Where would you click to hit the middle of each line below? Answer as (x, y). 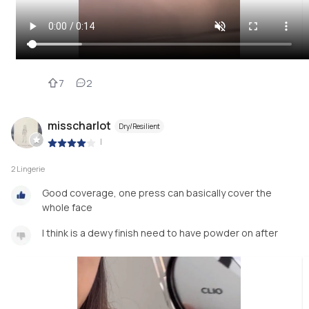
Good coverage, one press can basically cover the (157, 193)
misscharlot (79, 126)
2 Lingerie (28, 169)
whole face (67, 208)
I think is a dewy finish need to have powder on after (160, 233)
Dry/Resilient (139, 127)
